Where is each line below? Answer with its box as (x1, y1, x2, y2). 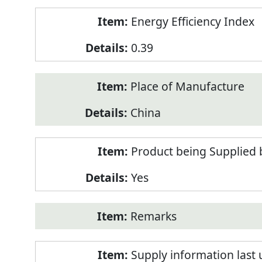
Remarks (130, 208, 177, 225)
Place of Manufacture (130, 78, 244, 95)
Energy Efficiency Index (130, 13, 254, 30)
